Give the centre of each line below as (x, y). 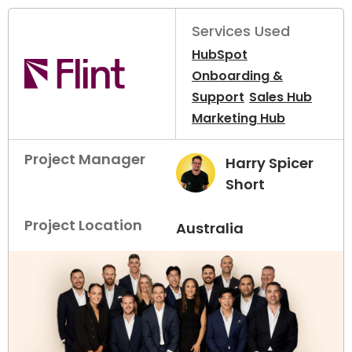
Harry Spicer (269, 163)
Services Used (241, 31)
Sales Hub (280, 97)
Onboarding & (237, 76)
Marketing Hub (238, 119)
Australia (210, 229)
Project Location (83, 225)
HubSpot (220, 55)
